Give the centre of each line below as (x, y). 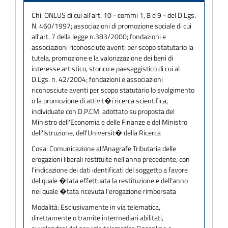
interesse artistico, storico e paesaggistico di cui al (106, 68)
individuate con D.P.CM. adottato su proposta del (103, 111)
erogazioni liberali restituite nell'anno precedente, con (111, 159)
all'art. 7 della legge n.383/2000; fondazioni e (99, 36)
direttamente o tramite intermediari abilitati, (97, 217)
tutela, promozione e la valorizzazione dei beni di (102, 58)
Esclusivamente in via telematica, (110, 207)
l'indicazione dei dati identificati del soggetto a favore (110, 169)
